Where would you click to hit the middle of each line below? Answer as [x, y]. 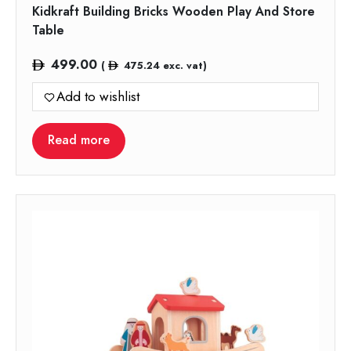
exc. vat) [183, 66]
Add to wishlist [98, 97]
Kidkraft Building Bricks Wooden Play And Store [174, 12]
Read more [79, 140]
